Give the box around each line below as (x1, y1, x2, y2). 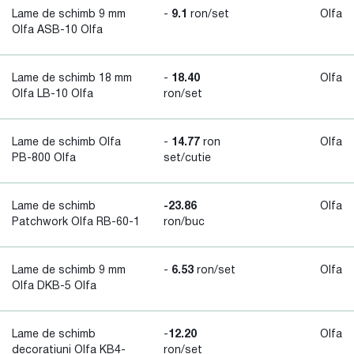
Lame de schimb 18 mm (12, 73, 132, 84)
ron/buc (164, 217, 205, 228)
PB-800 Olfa (12, 153, 76, 164)
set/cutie (164, 153, 211, 164)
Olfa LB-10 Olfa (12, 89, 93, 100)
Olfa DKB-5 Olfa (12, 281, 96, 292)
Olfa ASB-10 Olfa (12, 25, 103, 36)
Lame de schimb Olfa (12, 137, 121, 148)
